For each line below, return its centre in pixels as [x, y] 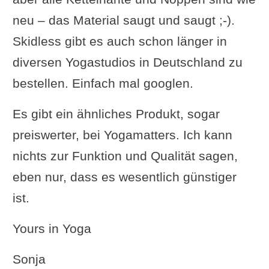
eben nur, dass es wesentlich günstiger [124, 177]
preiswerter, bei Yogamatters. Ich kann [122, 134]
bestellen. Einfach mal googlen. [103, 83]
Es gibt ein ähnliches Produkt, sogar [116, 113]
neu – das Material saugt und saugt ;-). [123, 20]
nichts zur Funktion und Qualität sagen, [125, 156]
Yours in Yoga [52, 228]
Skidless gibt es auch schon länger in [119, 41]
